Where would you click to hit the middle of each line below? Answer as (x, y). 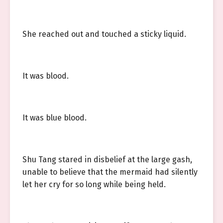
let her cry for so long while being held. (94, 184)
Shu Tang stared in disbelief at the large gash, (107, 160)
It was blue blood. (55, 118)
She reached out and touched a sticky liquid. (104, 34)
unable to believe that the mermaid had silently (110, 172)
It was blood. (46, 76)
